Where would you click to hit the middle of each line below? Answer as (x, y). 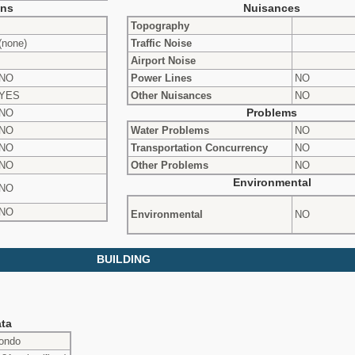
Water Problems (170, 130)
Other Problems (170, 165)
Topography (160, 25)
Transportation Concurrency (199, 147)
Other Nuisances (171, 95)
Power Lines (161, 78)
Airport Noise (163, 60)
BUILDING (124, 259)
